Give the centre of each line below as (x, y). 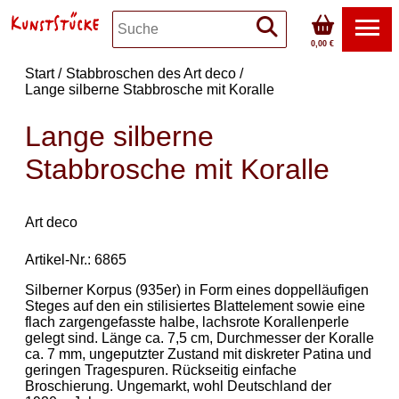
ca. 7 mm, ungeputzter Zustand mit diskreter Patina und (198, 354)
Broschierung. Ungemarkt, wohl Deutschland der (178, 386)
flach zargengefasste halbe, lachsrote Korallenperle (187, 322)
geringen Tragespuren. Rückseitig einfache (161, 370)
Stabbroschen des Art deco (151, 73)
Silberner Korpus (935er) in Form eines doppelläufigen (197, 289)
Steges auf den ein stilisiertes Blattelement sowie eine (195, 305)
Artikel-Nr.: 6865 (76, 259)
